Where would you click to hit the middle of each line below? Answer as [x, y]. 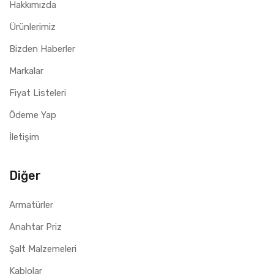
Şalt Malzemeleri [43, 249]
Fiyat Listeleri [38, 93]
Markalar [26, 71]
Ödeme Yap [33, 115]
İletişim [24, 137]
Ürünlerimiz [32, 27]
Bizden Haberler [42, 49]
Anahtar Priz [35, 227]
